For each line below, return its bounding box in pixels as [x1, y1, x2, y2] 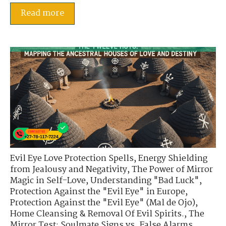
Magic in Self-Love [10, 174, 86, 188]
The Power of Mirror [132, 163, 213, 177]
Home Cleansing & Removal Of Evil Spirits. [10, 207, 184, 221]
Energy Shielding [138, 152, 207, 166]
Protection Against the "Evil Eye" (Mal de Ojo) [10, 196, 195, 210]
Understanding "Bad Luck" [90, 174, 199, 188]
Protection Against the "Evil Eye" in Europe [10, 185, 185, 199]
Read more [21, 6, 64, 20]
